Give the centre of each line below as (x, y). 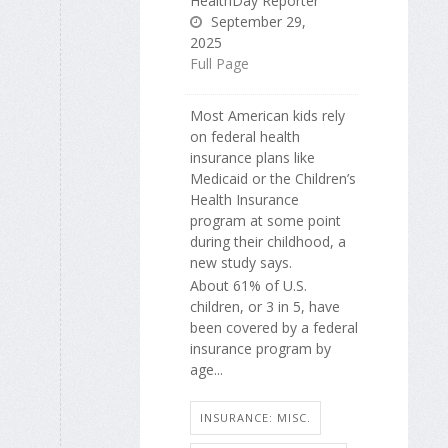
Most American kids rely (267, 116)
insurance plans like (252, 158)
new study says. (241, 263)
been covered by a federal (274, 327)
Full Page (219, 64)
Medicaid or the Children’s (273, 179)
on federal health (245, 137)
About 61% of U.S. (248, 285)
